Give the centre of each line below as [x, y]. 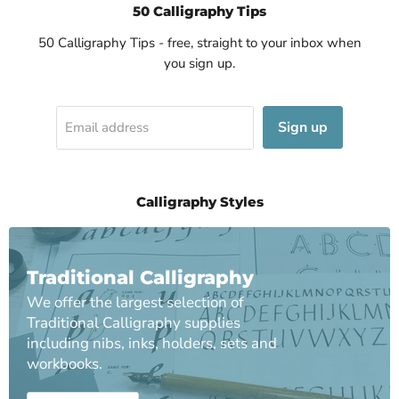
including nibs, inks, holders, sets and [152, 343]
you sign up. [199, 63]
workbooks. [65, 364]
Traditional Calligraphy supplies [134, 323]
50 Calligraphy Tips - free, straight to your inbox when [199, 43]
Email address [106, 127]
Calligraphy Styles [199, 202]
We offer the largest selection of [135, 302]
